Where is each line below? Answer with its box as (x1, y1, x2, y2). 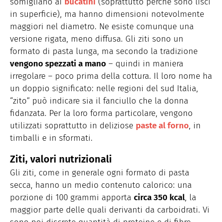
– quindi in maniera (106, 58, 183, 69)
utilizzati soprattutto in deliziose (10, 120, 136, 131)
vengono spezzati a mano (10, 58, 106, 69)
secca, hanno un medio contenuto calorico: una (10, 179, 192, 190)
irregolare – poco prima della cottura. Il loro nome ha (10, 70, 212, 81)
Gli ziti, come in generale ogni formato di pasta (10, 167, 189, 178)
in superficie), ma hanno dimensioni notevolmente (10, 8, 204, 19)
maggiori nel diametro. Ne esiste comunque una (10, 21, 194, 32)
